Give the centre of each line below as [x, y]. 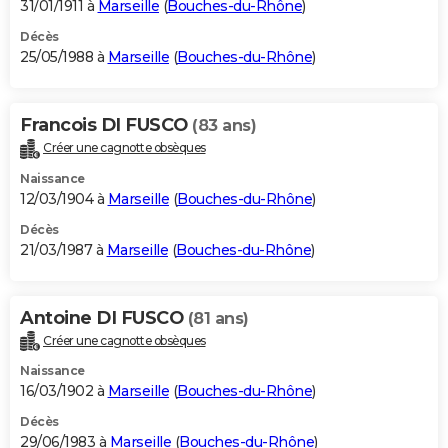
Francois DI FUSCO [106, 124]
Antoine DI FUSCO [104, 317]
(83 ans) [224, 125]
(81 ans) [218, 318]
